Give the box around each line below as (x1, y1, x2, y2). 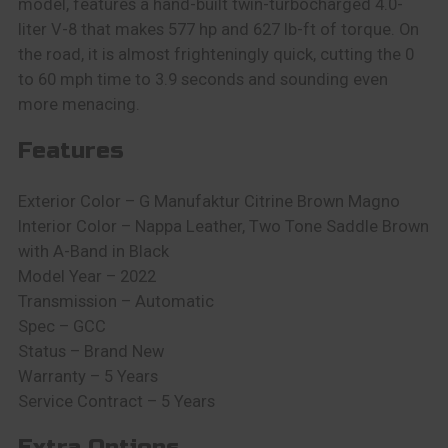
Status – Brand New (17, 341, 164, 361)
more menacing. (17, 94, 140, 114)
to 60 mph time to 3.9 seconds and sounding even (17, 69, 388, 89)
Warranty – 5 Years (17, 366, 158, 386)
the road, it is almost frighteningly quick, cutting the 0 (17, 44, 414, 64)
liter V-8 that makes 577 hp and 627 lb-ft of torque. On (17, 19, 419, 39)
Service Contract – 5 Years (17, 391, 215, 411)
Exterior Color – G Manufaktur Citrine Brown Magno (17, 191, 400, 211)
